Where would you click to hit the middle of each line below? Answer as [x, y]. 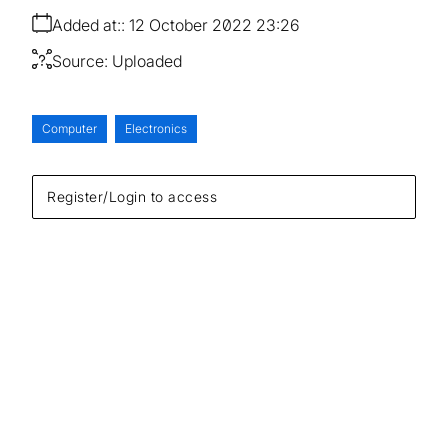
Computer [69, 128]
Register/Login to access [132, 196]
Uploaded [147, 60]
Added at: [86, 24]
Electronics [156, 128]
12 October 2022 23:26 [214, 24]
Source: [80, 60]
